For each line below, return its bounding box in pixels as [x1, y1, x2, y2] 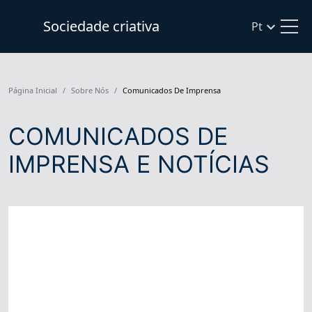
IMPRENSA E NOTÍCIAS [8, 150, 270, 178]
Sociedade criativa [43, 17, 159, 36]
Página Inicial [8, 85, 57, 95]
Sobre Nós [71, 85, 109, 95]
